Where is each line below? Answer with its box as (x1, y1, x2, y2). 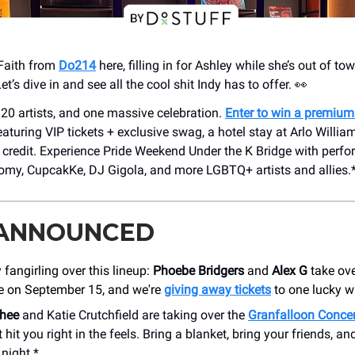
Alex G (269, 262, 307, 278)
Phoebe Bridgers (153, 262, 247, 278)
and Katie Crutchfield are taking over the (19, 307, 248, 323)
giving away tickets (164, 281, 271, 297)
